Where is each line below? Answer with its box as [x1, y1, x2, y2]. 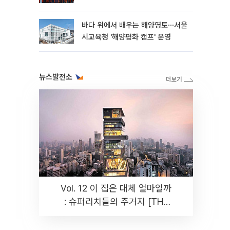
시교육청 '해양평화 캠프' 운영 [82, 32, 171, 42]
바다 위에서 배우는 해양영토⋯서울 [82, 21, 187, 30]
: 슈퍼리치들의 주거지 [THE [64, 196, 168, 207]
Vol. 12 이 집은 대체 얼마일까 [61, 183, 171, 194]
